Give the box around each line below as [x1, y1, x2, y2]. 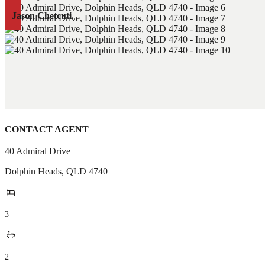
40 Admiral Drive [5, 146, 70, 156]
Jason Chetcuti [12, 11, 72, 21]
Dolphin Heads [5, 166, 62, 176]
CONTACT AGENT [5, 124, 89, 134]
